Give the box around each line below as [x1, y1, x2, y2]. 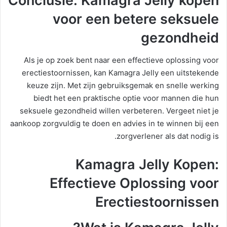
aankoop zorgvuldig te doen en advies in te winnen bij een [10, 119, 219, 129]
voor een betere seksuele [53, 10, 219, 27]
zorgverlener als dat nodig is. [117, 131, 219, 141]
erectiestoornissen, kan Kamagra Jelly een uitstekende [22, 68, 219, 78]
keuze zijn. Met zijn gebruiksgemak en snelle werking [27, 81, 219, 91]
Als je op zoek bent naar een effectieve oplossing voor [24, 55, 219, 65]
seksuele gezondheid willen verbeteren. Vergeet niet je [20, 106, 219, 116]
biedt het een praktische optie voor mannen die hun [33, 93, 219, 103]
